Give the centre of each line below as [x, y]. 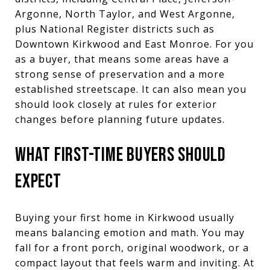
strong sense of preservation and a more [120, 74]
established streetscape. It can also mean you [131, 89]
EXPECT [38, 181]
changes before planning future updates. [120, 119]
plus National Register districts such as [115, 29]
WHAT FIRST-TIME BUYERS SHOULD [121, 155]
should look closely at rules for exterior [116, 104]
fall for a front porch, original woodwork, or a [132, 247]
